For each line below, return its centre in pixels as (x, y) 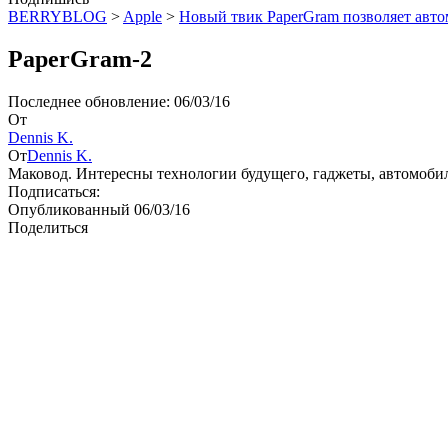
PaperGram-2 (80, 58)
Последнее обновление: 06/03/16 (119, 101)
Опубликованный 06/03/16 (99, 209)
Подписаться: (54, 191)
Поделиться (48, 227)
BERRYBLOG (57, 16)
